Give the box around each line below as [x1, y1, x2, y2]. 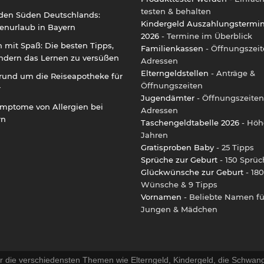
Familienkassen [141, 43, 203, 53]
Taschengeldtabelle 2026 [141, 117, 239, 127]
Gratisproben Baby [141, 142, 214, 152]
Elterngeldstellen [141, 68, 209, 78]
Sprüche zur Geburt [141, 154, 217, 164]
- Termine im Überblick [159, 31, 252, 41]
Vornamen [141, 192, 181, 202]
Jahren [141, 130, 168, 140]
